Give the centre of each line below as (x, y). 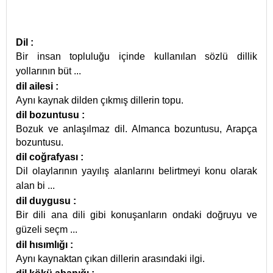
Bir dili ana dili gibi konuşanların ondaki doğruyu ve (136, 215)
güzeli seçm (43, 229)
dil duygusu (44, 201)
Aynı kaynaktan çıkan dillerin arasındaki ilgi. (110, 259)
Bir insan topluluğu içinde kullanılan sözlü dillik (136, 56)
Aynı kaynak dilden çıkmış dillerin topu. (100, 100)
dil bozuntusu (49, 115)
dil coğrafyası (48, 157)
